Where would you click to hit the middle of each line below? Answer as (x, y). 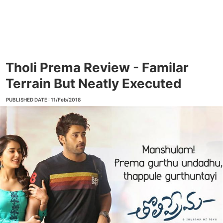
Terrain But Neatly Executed (94, 83)
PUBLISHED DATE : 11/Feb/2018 (43, 100)
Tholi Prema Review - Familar (97, 67)
